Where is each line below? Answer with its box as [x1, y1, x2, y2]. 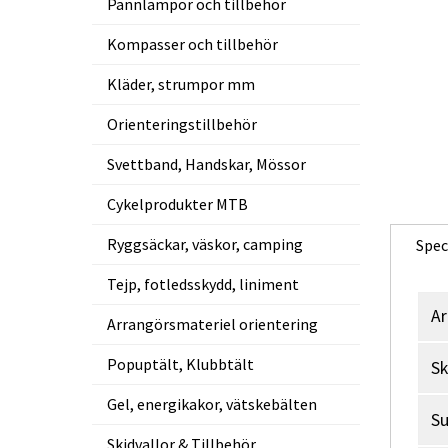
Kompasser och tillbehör [107, 34, 278, 54]
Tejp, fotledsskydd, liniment [107, 274, 299, 294]
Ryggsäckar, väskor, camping [107, 234, 303, 254]
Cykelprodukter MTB [107, 194, 248, 214]
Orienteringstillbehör [107, 114, 257, 134]
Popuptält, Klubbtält [107, 354, 254, 374]
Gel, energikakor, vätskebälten [107, 394, 317, 414]
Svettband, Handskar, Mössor [107, 154, 306, 174]
